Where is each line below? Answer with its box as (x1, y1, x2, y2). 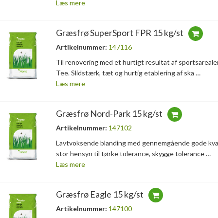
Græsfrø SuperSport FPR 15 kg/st (55, 27, 183, 38)
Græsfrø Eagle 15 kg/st (55, 189, 144, 200)
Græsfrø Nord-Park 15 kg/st (55, 108, 163, 119)
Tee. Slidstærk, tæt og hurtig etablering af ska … (55, 69, 200, 77)
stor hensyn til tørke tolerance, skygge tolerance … (55, 149, 211, 158)
